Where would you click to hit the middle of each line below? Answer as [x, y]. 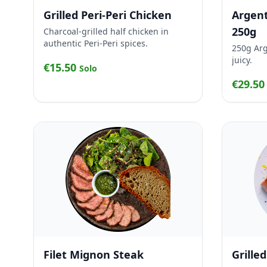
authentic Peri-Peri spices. [96, 43]
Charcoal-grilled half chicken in [106, 31]
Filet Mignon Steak [94, 254]
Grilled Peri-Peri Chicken [108, 15]
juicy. [242, 60]
